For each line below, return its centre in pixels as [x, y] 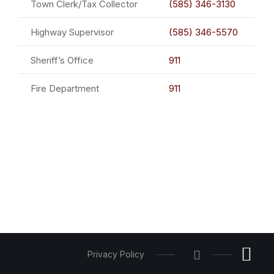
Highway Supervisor [72, 32]
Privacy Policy [116, 254]
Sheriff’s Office [62, 61]
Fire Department [65, 89]
